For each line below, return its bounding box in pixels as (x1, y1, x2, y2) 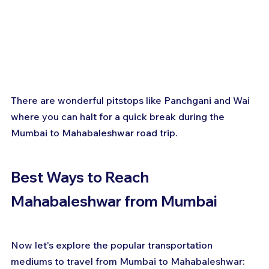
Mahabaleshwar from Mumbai (11, 192, 217, 211)
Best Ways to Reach (11, 168, 152, 187)
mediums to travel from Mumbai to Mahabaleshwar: (11, 255, 245, 268)
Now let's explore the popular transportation (11, 239, 215, 252)
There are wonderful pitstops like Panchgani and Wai (11, 94, 252, 107)
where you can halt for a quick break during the (11, 110, 227, 123)
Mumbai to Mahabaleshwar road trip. (11, 127, 178, 139)
